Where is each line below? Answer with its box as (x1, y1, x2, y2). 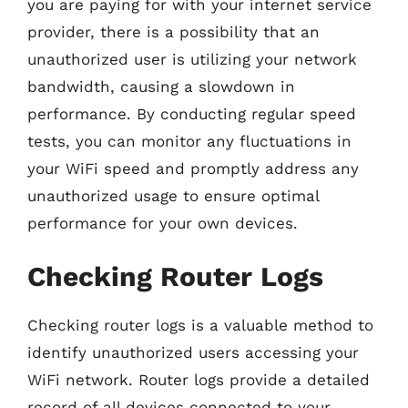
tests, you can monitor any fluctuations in (27, 132, 352, 150)
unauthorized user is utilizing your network (27, 50, 357, 68)
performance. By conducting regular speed (27, 105, 356, 123)
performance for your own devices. (27, 214, 298, 232)
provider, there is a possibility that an (27, 23, 320, 41)
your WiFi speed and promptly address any (27, 159, 359, 178)
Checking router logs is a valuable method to (27, 315, 373, 334)
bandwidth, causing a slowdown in (27, 77, 295, 96)
